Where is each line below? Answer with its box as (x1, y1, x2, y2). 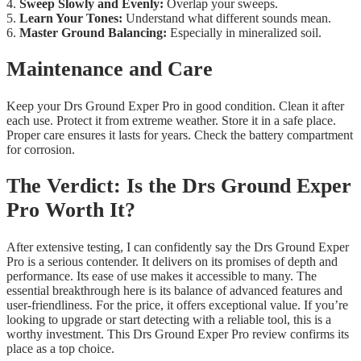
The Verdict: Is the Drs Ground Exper (6, 174, 351, 198)
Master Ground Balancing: (19, 25, 167, 39)
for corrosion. (6, 142, 75, 156)
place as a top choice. (6, 341, 114, 355)
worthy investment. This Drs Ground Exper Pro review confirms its (6, 326, 349, 341)
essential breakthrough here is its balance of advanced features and (6, 283, 342, 297)
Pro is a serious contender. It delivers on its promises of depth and (6, 254, 338, 268)
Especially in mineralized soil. (167, 25, 322, 39)
